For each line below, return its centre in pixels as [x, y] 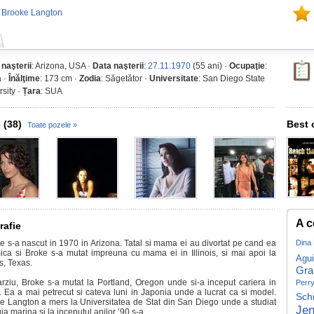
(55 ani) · [210, 66]
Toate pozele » [52, 125]
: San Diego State [232, 78]
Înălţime [24, 78]
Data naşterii [118, 66]
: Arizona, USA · [62, 66]
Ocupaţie [247, 66]
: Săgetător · [125, 78]
